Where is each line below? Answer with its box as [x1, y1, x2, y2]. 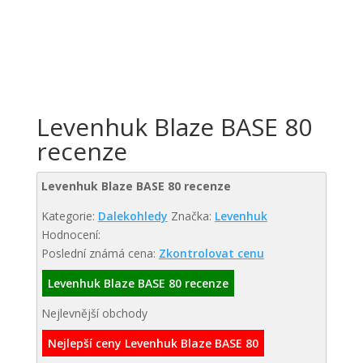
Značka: [170, 208, 215, 224]
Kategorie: [41, 208, 98, 224]
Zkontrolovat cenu [158, 246, 264, 261]
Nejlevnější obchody [41, 305, 147, 321]
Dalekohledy [97, 208, 168, 224]
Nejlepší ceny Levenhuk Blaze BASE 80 [47, 335, 258, 351]
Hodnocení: [41, 227, 100, 242]
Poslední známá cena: [41, 246, 159, 261]
